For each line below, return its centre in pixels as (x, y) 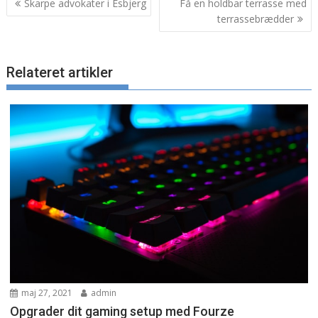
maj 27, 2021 (46, 292)
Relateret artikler (60, 72)
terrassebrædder (255, 19)
